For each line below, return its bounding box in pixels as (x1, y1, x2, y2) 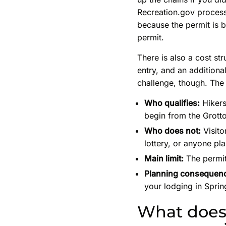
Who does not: (144, 126, 201, 136)
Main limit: (144, 153, 184, 164)
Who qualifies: (144, 98, 200, 108)
